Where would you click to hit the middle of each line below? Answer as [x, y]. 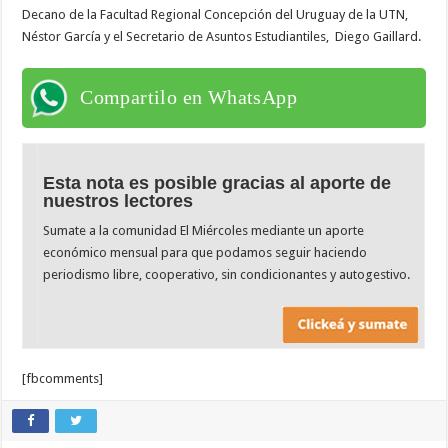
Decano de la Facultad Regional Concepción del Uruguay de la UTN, [215, 14]
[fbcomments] [63, 379]
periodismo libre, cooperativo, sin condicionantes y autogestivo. [227, 274]
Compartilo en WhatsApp [189, 96]
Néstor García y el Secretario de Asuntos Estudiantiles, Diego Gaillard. [222, 36]
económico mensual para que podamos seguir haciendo [205, 252]
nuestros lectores [118, 200]
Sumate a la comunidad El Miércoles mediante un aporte [204, 230]
